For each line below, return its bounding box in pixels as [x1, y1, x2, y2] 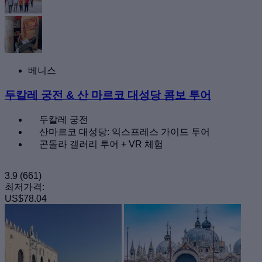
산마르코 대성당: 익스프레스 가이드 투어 [39, 127, 210, 137]
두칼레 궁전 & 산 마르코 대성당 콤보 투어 [5, 89, 211, 102]
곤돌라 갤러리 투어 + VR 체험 [39, 139, 163, 149]
